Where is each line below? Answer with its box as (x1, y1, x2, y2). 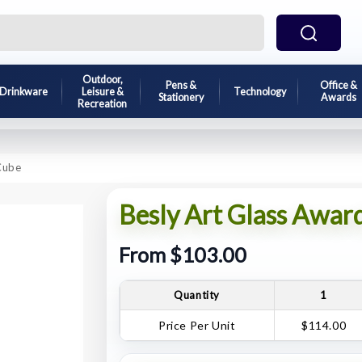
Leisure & (81, 85, 124, 98)
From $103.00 (118, 242, 246, 267)
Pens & (166, 79, 196, 91)
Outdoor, (82, 73, 123, 86)
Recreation (78, 97, 128, 110)
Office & (319, 79, 357, 91)
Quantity (174, 288, 221, 301)
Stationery (158, 91, 204, 103)
